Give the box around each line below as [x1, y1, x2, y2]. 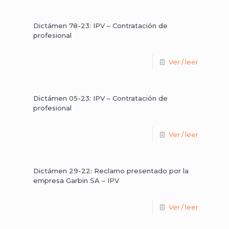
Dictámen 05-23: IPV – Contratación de [33, 94, 168, 102]
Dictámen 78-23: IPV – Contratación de [33, 21, 168, 30]
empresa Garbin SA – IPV [33, 176, 119, 185]
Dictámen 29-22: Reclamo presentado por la [33, 167, 189, 175]
